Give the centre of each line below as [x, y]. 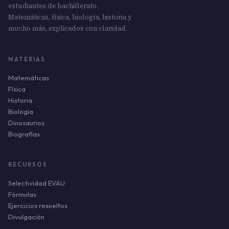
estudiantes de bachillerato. [53, 6]
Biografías [24, 134]
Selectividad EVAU [37, 183]
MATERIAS [27, 59]
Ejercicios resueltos [38, 205]
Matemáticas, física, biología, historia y [70, 17]
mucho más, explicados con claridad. [68, 28]
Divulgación [26, 216]
